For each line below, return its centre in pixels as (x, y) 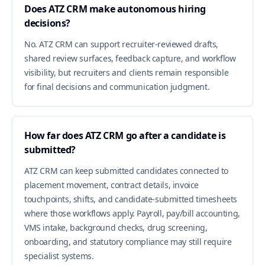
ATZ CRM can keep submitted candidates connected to (127, 171)
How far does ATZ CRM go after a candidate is (125, 135)
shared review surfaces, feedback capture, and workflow (130, 58)
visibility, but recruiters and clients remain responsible (127, 72)
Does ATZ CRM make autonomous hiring (115, 9)
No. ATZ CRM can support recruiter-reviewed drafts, (122, 44)
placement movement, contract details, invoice (112, 185)
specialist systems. (59, 256)
